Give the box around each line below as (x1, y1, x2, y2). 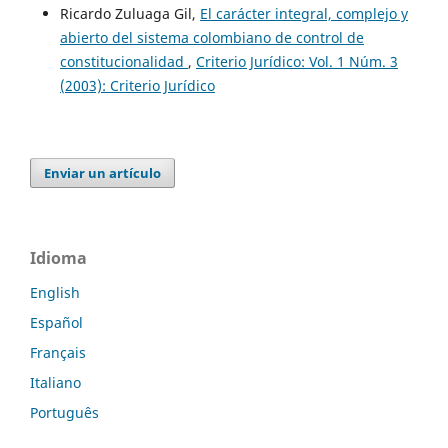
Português (30, 402, 99, 422)
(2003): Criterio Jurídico (59, 75, 215, 95)
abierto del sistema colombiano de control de (59, 27, 364, 47)
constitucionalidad (59, 51, 188, 71)
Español (30, 312, 83, 332)
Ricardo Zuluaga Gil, (59, 3, 200, 23)
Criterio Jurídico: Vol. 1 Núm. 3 (195, 51, 398, 71)
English (30, 282, 80, 302)
